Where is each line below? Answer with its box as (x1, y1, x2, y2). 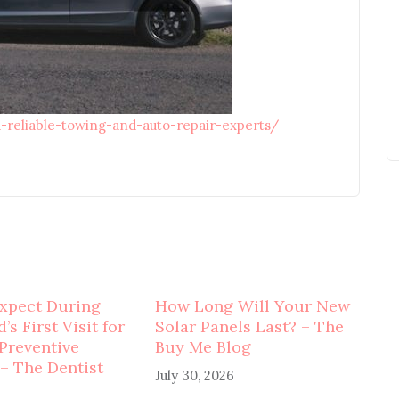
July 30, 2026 (154, 367, 234, 384)
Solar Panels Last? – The (154, 316, 344, 337)
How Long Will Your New (154, 296, 350, 316)
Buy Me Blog (154, 337, 251, 357)
